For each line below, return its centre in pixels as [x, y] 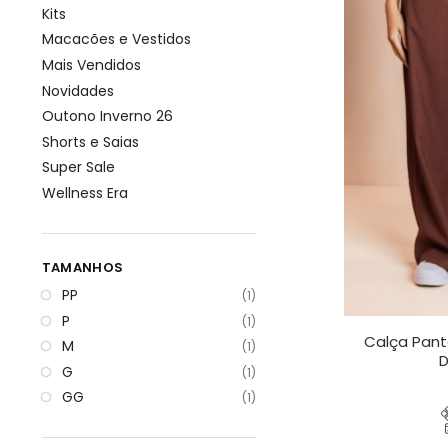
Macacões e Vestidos [116, 39]
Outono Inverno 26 [107, 116]
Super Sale [78, 167]
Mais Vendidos [91, 64]
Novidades [77, 90]
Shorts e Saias [90, 141]
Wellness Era [84, 192]
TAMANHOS [82, 267]
